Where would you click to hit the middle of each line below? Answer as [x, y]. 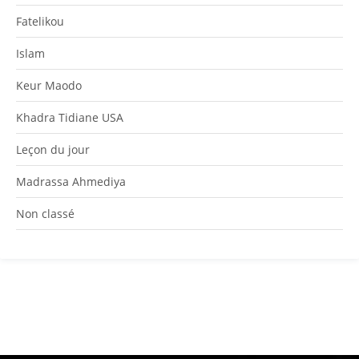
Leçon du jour [53, 149]
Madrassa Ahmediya [71, 181]
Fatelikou [40, 21]
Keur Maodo [49, 85]
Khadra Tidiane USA [70, 117]
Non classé [45, 213]
